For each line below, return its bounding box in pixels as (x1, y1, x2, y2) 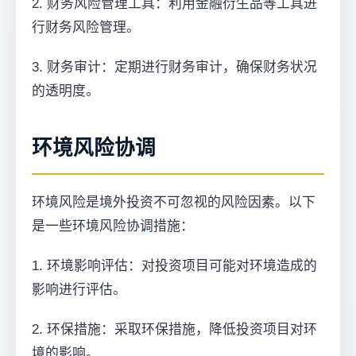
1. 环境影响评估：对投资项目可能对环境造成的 (32, 258, 317, 273)
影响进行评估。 (32, 282, 126, 297)
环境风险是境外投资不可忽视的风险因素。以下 (32, 195, 315, 210)
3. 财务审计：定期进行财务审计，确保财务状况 (32, 60, 317, 75)
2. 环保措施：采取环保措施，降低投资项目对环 (32, 322, 317, 337)
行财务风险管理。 (32, 20, 140, 35)
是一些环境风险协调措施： (32, 219, 194, 234)
